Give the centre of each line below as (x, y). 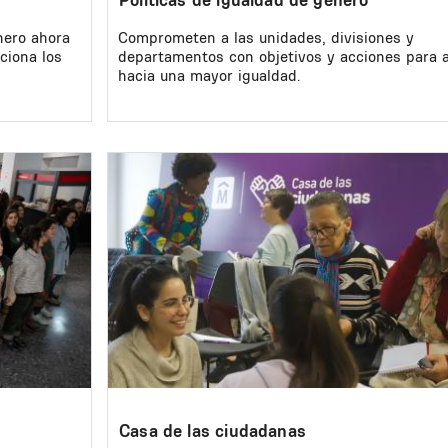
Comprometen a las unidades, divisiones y (266, 38)
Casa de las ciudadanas (212, 430)
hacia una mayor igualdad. (209, 76)
